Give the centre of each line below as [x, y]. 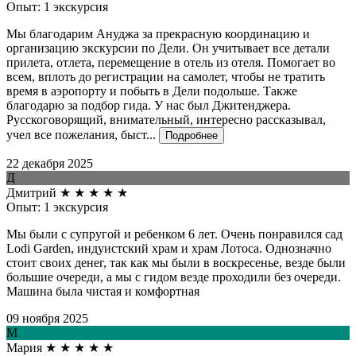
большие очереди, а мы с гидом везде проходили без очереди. [174, 277]
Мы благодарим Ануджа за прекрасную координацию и [158, 33]
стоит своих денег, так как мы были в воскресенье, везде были [176, 262]
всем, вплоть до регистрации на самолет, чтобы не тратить [166, 76]
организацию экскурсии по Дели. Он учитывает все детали [168, 48]
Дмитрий [31, 192]
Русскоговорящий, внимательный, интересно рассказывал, [166, 119]
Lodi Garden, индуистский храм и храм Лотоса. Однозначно [169, 248]
